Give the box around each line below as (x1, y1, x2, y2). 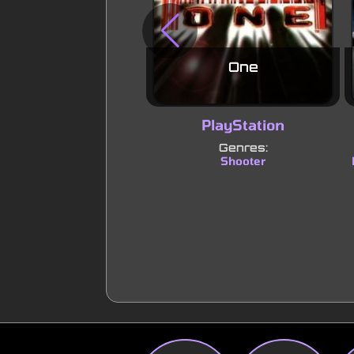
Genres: (218, 140, 268, 154)
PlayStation (201, 115, 285, 134)
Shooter (220, 153, 266, 168)
